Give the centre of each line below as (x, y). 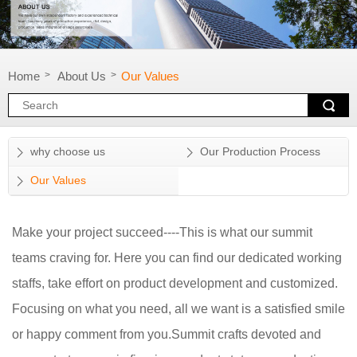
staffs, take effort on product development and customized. (175, 283)
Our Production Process (260, 152)
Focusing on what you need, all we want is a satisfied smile (178, 308)
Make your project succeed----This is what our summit (162, 232)
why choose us (68, 152)
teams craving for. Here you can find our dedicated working (177, 257)
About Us (82, 76)
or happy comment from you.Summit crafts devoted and (167, 334)
